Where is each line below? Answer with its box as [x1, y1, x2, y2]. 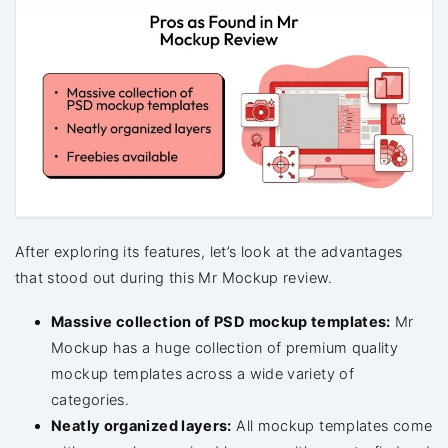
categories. [51, 391, 130, 410]
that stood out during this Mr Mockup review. [14, 269, 333, 288]
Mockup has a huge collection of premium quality [51, 339, 399, 358]
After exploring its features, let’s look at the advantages [14, 243, 403, 262]
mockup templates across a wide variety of [51, 365, 355, 384]
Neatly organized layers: [51, 417, 232, 436]
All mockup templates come [231, 417, 433, 436]
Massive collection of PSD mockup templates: [51, 313, 391, 332]
